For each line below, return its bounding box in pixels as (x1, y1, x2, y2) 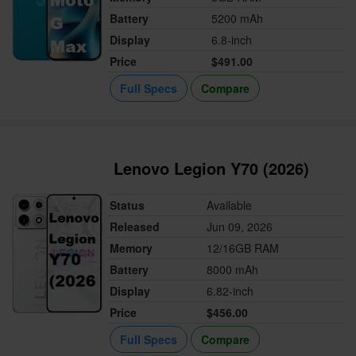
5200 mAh (211, 10, 264, 27)
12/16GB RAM (207, 240, 280, 257)
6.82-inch (207, 283, 254, 300)
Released (110, 219, 161, 235)
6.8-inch (211, 32, 253, 48)
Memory (110, 240, 153, 257)
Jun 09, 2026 (207, 219, 273, 235)
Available (207, 197, 253, 214)
